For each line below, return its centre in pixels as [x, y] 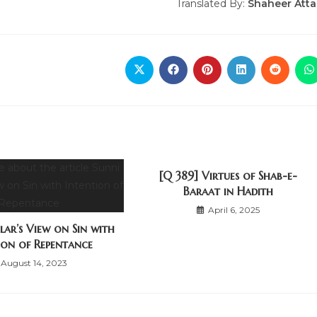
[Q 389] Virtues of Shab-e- [228, 175]
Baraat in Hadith [228, 191]
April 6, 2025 [234, 210]
